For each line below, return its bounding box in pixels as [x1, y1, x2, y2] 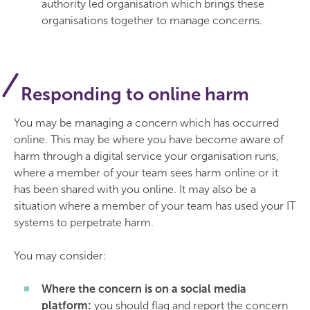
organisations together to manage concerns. [42, 14, 262, 27]
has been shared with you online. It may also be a [14, 183, 256, 196]
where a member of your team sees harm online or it [14, 166, 278, 179]
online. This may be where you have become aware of [14, 133, 284, 146]
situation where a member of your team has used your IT [14, 199, 295, 212]
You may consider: [14, 249, 107, 262]
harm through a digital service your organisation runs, [14, 149, 279, 163]
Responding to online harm [21, 84, 249, 105]
